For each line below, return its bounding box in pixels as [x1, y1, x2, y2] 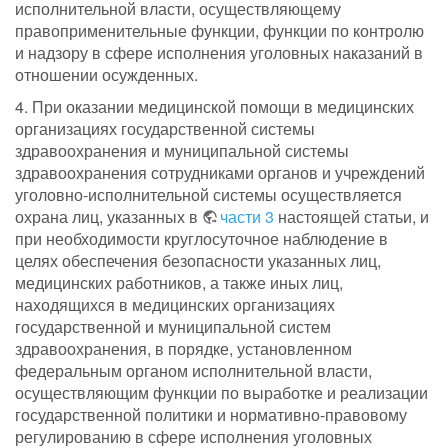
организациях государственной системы [15, 117, 315, 141]
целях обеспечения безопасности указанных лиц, [15, 249, 381, 273]
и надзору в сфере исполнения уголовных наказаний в [15, 41, 423, 65]
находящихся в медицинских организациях [15, 293, 335, 317]
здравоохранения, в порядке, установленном [15, 337, 352, 361]
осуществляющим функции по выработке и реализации [15, 381, 428, 405]
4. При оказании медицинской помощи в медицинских [15, 95, 414, 119]
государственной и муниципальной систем [15, 315, 331, 339]
